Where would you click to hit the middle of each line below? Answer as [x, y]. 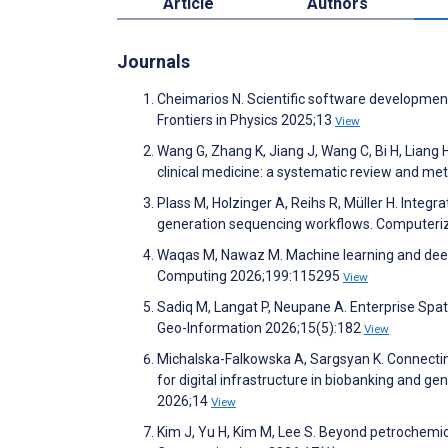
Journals [153, 61]
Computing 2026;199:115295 [250, 275]
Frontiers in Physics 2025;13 [246, 119]
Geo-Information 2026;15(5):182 [260, 327]
